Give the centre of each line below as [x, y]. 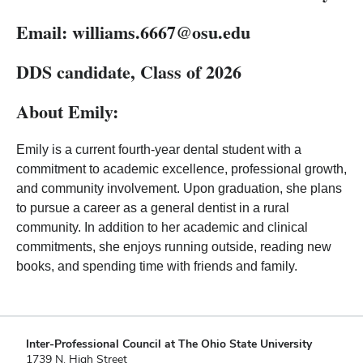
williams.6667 [124, 32]
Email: [42, 32]
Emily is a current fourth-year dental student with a [159, 150]
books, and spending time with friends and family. [157, 267]
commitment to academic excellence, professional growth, [181, 169]
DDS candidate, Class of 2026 [129, 72]
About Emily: [67, 112]
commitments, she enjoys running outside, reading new [174, 247]
